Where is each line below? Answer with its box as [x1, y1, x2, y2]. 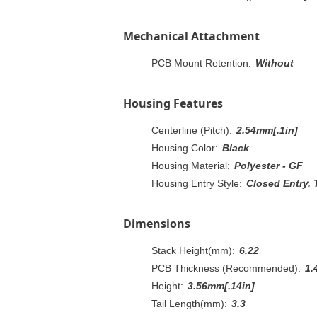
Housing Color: [151, 142, 218, 154]
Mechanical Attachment [123, 28, 260, 44]
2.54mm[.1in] [236, 124, 298, 136]
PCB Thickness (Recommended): [151, 262, 301, 274]
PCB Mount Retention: [151, 57, 251, 69]
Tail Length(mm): [151, 297, 227, 309]
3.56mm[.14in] [188, 279, 255, 292]
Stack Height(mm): [151, 244, 235, 256]
